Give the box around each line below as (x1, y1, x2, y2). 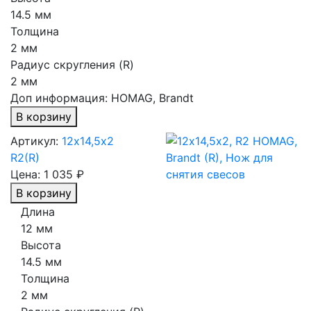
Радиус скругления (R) (10, 58, 134, 72)
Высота (21, 238, 61, 252)
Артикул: (10, 134, 58, 148)
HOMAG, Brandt (111, 91, 194, 105)
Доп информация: (10, 91, 111, 105)
